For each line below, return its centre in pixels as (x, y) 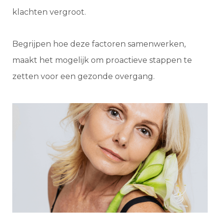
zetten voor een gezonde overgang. (83, 76)
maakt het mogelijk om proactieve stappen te (102, 60)
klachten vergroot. (50, 12)
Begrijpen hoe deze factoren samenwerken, (99, 44)
